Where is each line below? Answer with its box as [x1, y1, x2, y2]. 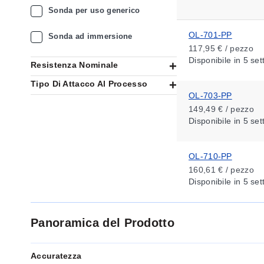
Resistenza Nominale [31, 60, 118, 70]
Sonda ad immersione [48, 32, 133, 41]
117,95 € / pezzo [189, 44, 253, 53]
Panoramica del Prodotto [31, 216, 174, 229]
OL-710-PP [189, 151, 232, 161]
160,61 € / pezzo [189, 165, 254, 174]
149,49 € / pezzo [189, 104, 254, 114]
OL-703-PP [189, 91, 232, 100]
